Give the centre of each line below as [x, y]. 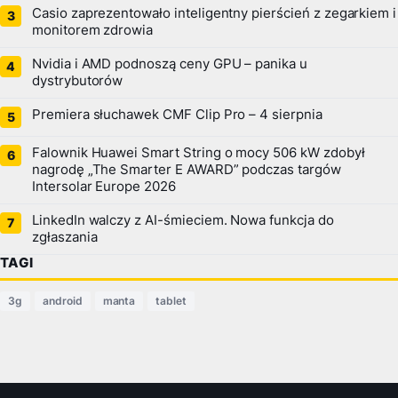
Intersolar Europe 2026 [104, 187]
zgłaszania [65, 238]
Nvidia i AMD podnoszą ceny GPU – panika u [170, 64]
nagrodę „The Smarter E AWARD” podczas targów [187, 170]
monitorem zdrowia [93, 31]
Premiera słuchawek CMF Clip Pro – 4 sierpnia [177, 115]
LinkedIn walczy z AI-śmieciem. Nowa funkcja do [183, 221]
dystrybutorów [78, 81]
